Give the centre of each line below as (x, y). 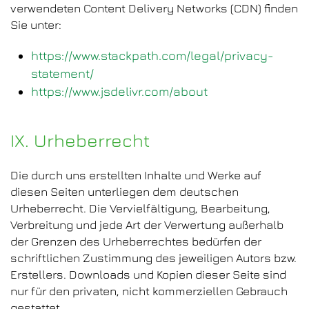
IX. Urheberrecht (80, 140)
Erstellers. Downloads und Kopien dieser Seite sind (148, 275)
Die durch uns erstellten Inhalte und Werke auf (136, 175)
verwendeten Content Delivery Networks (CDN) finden (154, 8)
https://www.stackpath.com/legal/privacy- (152, 56)
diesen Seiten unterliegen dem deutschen (124, 192)
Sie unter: (36, 25)
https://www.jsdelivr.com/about (119, 91)
